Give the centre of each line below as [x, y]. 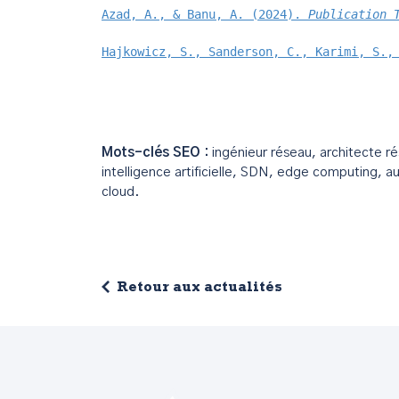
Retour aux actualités [199, 289]
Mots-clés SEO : [155, 153]
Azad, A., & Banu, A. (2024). [205, 14]
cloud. [121, 192]
